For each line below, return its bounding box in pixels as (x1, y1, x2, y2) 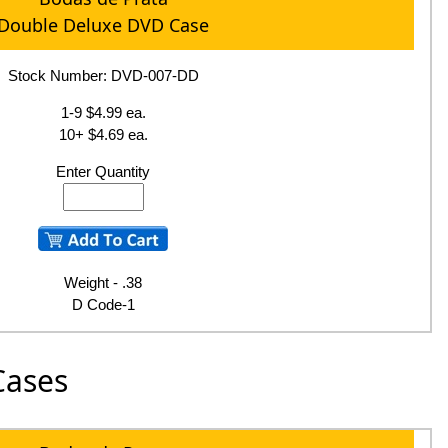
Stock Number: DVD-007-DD (7, 66, 199, 84)
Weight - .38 (64, 273, 143, 291)
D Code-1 (71, 295, 135, 313)
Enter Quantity (56, 162, 151, 180)
